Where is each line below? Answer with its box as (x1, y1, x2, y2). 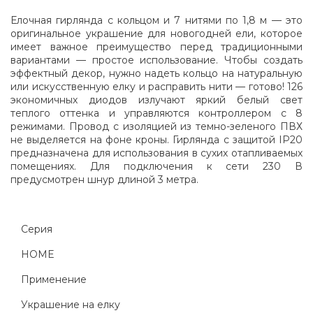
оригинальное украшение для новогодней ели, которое (10, 27, 303, 41)
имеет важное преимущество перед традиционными (10, 41, 303, 54)
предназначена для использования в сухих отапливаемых (10, 147, 303, 160)
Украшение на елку (21, 298, 120, 312)
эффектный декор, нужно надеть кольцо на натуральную (10, 67, 303, 80)
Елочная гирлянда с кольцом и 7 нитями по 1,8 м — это (10, 14, 303, 27)
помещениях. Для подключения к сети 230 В (10, 160, 303, 173)
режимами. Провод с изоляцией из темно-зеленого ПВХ (10, 120, 303, 133)
